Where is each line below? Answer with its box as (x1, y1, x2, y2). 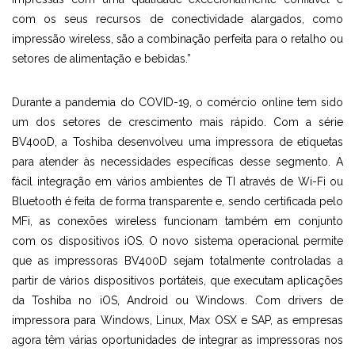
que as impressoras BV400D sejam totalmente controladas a (12, 254, 343, 267)
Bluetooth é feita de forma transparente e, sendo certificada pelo (12, 195, 343, 208)
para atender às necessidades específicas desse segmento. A (12, 155, 343, 168)
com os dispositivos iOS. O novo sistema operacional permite (12, 235, 343, 247)
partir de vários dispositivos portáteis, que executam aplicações (12, 274, 343, 287)
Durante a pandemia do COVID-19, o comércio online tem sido (12, 96, 343, 109)
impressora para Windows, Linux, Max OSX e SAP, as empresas (12, 314, 343, 326)
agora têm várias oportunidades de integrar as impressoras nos (12, 334, 343, 346)
